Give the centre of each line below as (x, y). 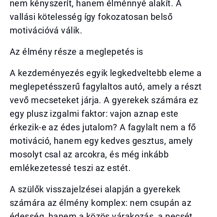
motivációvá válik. (46, 30)
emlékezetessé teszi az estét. (70, 168)
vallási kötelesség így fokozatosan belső (91, 17)
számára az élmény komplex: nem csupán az (101, 203)
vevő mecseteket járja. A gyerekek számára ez (104, 100)
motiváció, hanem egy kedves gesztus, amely (101, 141)
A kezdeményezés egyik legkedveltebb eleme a (106, 73)
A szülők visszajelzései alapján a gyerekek (95, 189)
